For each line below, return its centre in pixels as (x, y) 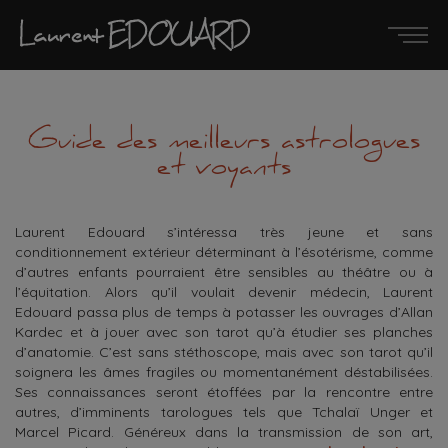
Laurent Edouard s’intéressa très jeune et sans (224, 232)
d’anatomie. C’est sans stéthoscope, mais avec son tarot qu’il (224, 352)
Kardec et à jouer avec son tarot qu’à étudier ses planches (224, 332)
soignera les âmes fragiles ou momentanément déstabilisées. (224, 372)
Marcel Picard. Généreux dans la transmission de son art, (224, 432)
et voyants (224, 169)
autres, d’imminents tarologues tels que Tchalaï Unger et (224, 412)
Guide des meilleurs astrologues (224, 143)
